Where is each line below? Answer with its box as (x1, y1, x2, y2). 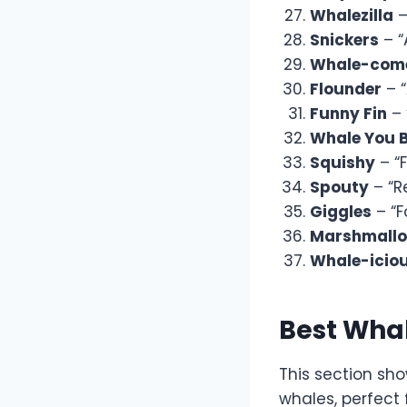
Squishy (310, 152, 375, 174)
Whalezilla (310, 5, 393, 27)
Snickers (310, 29, 379, 52)
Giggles (310, 201, 372, 223)
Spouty (310, 176, 369, 199)
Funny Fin (310, 103, 387, 125)
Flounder (310, 78, 382, 101)
